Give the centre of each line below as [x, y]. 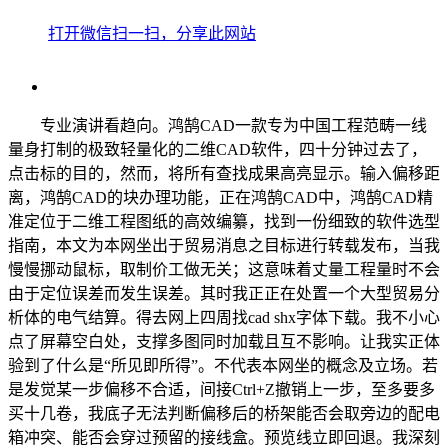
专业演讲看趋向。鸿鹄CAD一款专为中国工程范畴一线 [217, 125]
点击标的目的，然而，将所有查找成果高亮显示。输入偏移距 [224, 173]
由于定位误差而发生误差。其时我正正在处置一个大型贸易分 [224, 293]
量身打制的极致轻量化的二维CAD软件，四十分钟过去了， [217, 149]
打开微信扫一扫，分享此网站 [152, 33]
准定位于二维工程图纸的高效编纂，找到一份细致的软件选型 [224, 221]
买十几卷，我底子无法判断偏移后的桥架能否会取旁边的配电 [224, 413]
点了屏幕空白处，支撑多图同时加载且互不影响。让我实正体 [224, 341]
